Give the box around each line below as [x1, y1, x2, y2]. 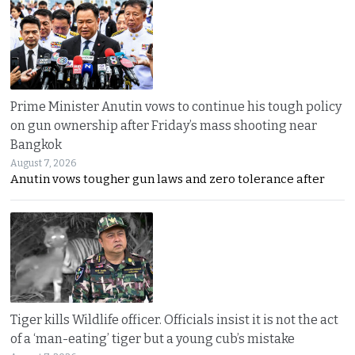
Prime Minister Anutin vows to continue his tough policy [10, 98, 342, 114]
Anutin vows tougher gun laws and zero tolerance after [10, 171, 326, 186]
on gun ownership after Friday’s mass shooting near [10, 117, 318, 133]
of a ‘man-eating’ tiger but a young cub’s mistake [10, 331, 296, 347]
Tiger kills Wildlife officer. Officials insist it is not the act [10, 312, 339, 328]
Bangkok [10, 136, 63, 152]
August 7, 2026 [10, 157, 77, 169]
